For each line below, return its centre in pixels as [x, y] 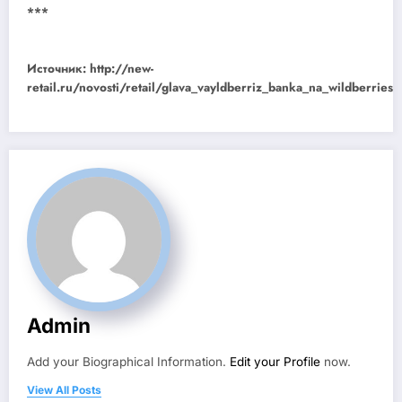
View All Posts [64, 390]
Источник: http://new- [90, 69]
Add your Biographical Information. [128, 362]
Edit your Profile [275, 362]
